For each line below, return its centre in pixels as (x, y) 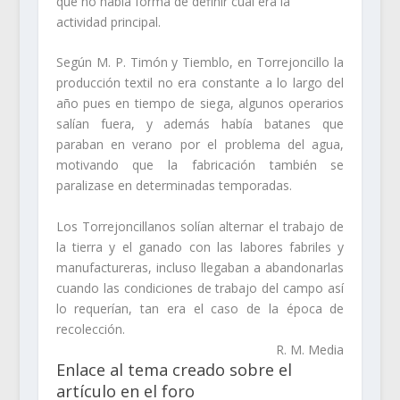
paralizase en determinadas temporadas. (174, 186)
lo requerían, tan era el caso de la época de (200, 308)
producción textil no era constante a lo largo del (200, 83)
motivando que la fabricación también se (200, 165)
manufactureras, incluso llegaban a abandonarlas (200, 267)
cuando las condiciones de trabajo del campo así (200, 287)
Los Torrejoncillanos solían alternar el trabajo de (200, 226)
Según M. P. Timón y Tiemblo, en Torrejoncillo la (200, 62)
